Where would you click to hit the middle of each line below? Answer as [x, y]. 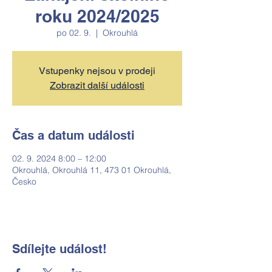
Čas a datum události [73, 135]
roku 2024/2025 [97, 16]
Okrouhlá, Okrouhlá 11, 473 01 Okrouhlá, [92, 170]
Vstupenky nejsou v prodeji [97, 71]
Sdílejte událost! [59, 249]
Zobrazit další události [97, 85]
